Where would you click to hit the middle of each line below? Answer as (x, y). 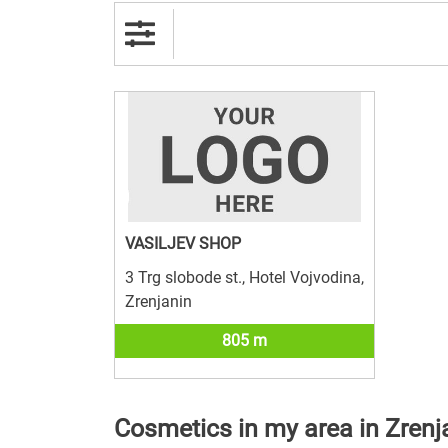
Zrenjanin (158, 301)
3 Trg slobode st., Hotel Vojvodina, (244, 277)
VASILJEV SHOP (183, 243)
